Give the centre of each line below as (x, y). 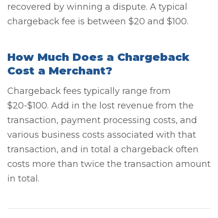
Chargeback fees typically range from (89, 91)
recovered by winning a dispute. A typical (97, 7)
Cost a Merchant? (60, 71)
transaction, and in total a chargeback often (103, 150)
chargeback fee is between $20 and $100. (98, 21)
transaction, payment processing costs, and (102, 120)
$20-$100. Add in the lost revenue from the (100, 106)
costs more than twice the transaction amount (109, 164)
